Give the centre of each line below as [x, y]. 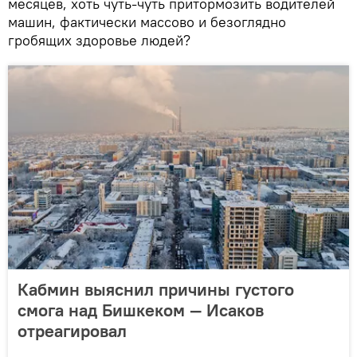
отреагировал [72, 330]
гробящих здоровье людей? [99, 40]
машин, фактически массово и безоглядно [147, 22]
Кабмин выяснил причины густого [156, 289]
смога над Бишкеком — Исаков [141, 310]
